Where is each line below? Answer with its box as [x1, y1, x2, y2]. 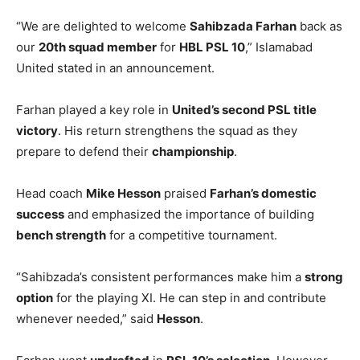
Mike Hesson [86, 186, 161, 202]
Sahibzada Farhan [190, 18, 297, 35]
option [16, 290, 53, 306]
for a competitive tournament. [106, 227, 277, 243]
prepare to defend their [16, 144, 152, 160]
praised [161, 186, 210, 202]
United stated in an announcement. [16, 60, 215, 76]
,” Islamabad [245, 39, 313, 55]
